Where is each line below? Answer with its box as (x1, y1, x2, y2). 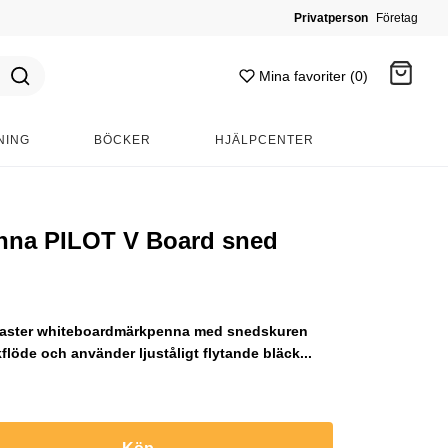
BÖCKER (94, 133, 152, 147)
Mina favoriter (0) (258, 68, 368, 84)
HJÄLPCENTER (215, 133, 315, 147)
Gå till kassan (187, 150, 289, 168)
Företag (376, 11, 418, 25)
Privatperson (294, 11, 368, 25)
